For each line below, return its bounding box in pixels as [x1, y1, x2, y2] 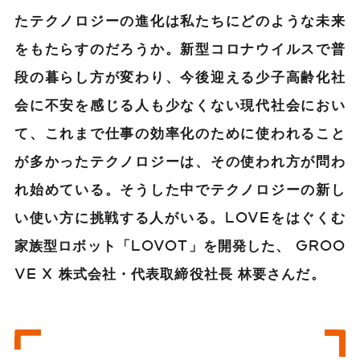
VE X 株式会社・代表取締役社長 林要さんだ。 [14, 264, 325, 281]
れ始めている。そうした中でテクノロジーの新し [14, 180, 346, 197]
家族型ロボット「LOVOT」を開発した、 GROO [14, 236, 346, 253]
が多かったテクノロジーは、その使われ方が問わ [14, 152, 346, 169]
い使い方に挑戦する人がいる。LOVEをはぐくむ [14, 208, 346, 225]
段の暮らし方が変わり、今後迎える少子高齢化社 [14, 67, 346, 84]
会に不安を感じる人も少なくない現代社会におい [14, 96, 346, 112]
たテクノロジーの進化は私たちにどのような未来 [14, 11, 346, 28]
